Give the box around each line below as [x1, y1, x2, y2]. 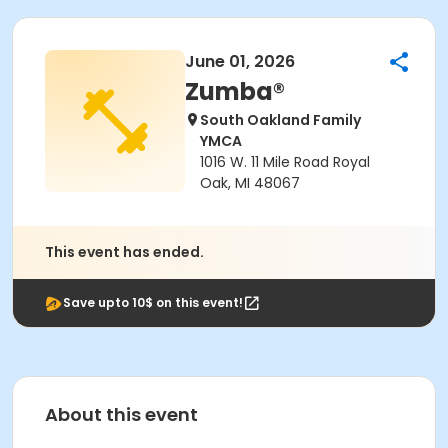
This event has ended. [45, 242, 204, 262]
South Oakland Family [200, 110, 361, 130]
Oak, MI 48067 [200, 173, 300, 193]
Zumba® [185, 75, 285, 108]
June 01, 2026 [185, 50, 295, 73]
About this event [45, 402, 198, 427]
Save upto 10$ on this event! [63, 294, 243, 311]
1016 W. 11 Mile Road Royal [200, 152, 370, 172]
